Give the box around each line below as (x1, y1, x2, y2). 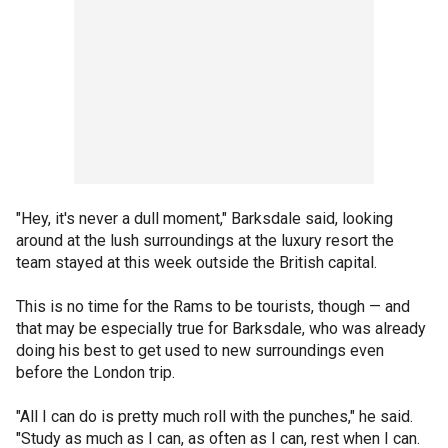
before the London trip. (16, 363, 175, 382)
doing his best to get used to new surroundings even (16, 341, 384, 360)
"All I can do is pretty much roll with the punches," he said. (16, 407, 413, 426)
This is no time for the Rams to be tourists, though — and (16, 297, 410, 316)
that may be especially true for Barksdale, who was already (16, 319, 426, 338)
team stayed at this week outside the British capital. (16, 253, 377, 272)
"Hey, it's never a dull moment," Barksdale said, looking (16, 209, 393, 228)
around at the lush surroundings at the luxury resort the (16, 231, 394, 250)
